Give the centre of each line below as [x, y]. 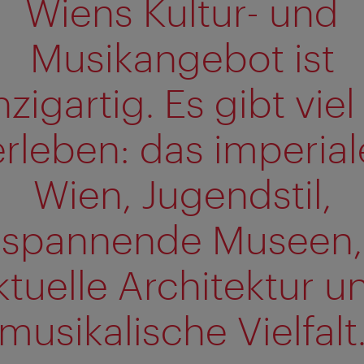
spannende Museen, [182, 239]
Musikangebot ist [182, 57]
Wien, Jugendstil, [182, 194]
